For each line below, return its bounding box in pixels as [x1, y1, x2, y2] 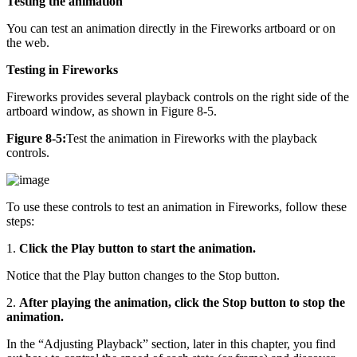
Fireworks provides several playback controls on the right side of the [6, 89, 349, 104]
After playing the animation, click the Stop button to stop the [19, 295, 345, 309]
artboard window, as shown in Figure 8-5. [6, 104, 217, 118]
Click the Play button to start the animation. [19, 241, 256, 255]
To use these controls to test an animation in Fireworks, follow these [6, 199, 347, 214]
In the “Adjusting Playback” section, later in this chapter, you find [6, 336, 335, 351]
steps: [6, 214, 34, 228]
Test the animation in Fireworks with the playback [66, 131, 317, 145]
